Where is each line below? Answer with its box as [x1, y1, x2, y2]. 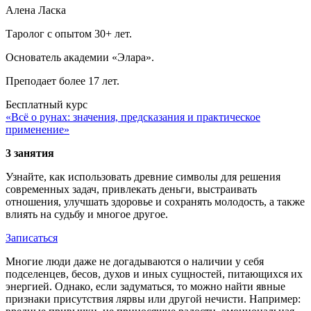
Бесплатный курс [6, 98, 87, 110]
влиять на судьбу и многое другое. [6, 208, 168, 220]
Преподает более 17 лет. [6, 74, 119, 87]
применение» [6, 123, 69, 135]
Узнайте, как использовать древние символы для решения [6, 170, 280, 183]
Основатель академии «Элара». [6, 51, 154, 63]
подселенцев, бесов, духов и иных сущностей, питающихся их [6, 267, 303, 280]
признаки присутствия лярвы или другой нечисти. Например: [6, 292, 301, 305]
